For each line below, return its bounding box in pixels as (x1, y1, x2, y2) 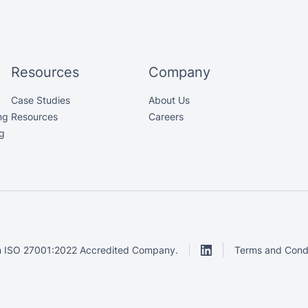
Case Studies (11, 94, 70, 107)
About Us (148, 94, 190, 107)
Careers (148, 111, 184, 123)
